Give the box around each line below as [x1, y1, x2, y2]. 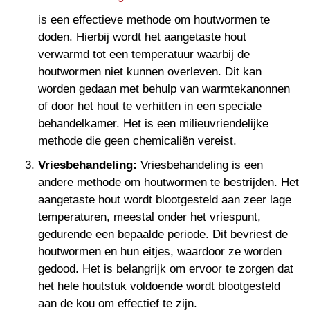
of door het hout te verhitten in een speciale [38, 99, 262, 113]
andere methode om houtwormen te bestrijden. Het [38, 175, 299, 189]
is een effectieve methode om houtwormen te [38, 12, 270, 26]
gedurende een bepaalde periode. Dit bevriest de [38, 227, 288, 241]
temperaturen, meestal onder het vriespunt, [38, 210, 261, 224]
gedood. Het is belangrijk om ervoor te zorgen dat [38, 262, 293, 275]
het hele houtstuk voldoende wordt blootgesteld [38, 279, 280, 293]
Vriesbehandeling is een [137, 158, 263, 172]
